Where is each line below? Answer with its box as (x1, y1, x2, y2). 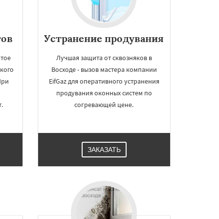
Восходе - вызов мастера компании (51, 65, 157, 74)
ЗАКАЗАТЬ (87, 146, 121, 153)
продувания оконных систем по (56, 88, 152, 97)
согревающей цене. (74, 100, 134, 109)
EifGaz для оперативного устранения (48, 77, 159, 86)
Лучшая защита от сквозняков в (56, 53, 152, 62)
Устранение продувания (44, 32, 164, 44)
